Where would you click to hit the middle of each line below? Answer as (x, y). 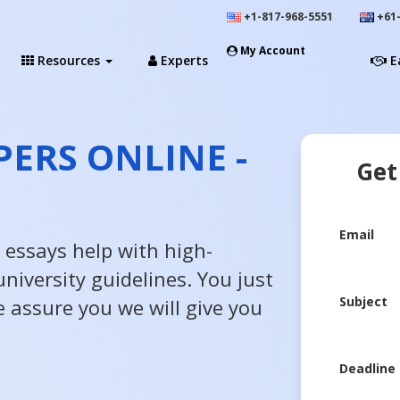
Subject (363, 301)
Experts (183, 60)
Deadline (367, 368)
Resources (69, 60)
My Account (271, 50)
